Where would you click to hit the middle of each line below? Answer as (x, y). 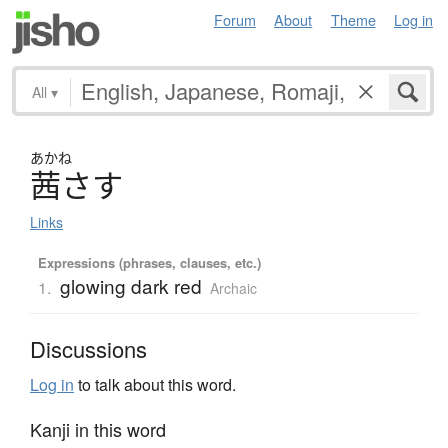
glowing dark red (130, 285)
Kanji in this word (98, 428)
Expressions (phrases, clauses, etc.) (149, 262)
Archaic (233, 287)
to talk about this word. (155, 384)
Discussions (88, 348)
